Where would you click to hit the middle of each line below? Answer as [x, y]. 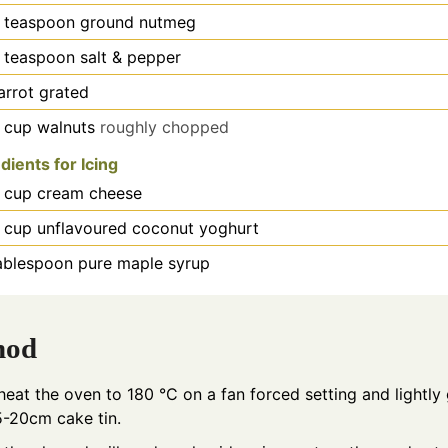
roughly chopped [165, 127]
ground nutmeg [138, 22]
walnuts [66, 127]
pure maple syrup [144, 263]
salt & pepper [131, 57]
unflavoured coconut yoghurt [148, 228]
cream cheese [90, 193]
